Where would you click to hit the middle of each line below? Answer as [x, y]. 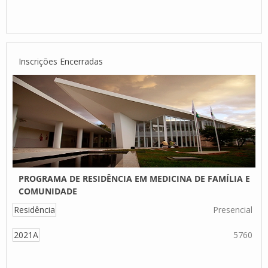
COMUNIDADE [48, 191]
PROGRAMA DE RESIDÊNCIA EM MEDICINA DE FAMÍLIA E [134, 179]
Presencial [233, 210]
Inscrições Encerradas [61, 61]
